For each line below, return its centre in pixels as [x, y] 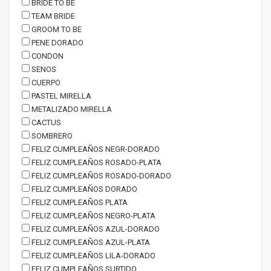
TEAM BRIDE [52, 16]
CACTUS [45, 122]
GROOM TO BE [56, 29]
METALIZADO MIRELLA [71, 109]
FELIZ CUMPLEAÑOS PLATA [79, 202]
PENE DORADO [57, 43]
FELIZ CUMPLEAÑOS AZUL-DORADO [95, 229]
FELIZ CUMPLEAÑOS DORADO [83, 189]
